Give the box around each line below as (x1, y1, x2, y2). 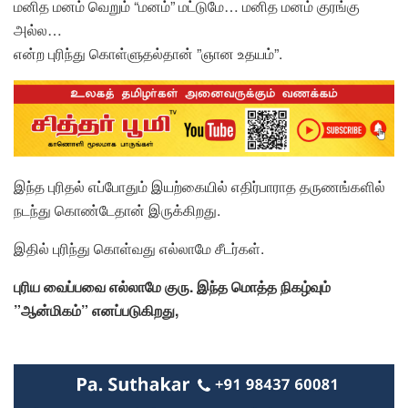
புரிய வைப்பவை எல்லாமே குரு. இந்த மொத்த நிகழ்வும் (14, 276, 331, 298)
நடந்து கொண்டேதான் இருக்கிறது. (14, 199, 220, 221)
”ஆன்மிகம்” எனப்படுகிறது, (14, 300, 178, 321)
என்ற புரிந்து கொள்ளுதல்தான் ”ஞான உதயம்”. (14, 43, 282, 65)
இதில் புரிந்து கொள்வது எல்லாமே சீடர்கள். (14, 238, 264, 260)
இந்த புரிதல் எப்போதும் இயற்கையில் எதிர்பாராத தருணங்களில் (14, 176, 385, 198)
